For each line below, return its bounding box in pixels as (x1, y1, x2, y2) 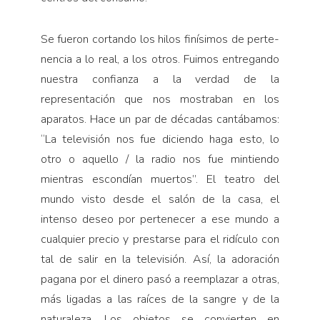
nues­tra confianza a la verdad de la (40, 71, 280, 87)
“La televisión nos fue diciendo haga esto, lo (40, 131, 280, 147)
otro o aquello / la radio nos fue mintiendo (40, 151, 280, 167)
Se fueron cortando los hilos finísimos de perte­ (40, 31, 280, 47)
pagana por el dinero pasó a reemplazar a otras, (40, 271, 280, 287)
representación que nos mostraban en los (40, 91, 280, 107)
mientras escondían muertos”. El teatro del (40, 171, 280, 187)
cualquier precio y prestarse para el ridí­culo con (40, 231, 280, 247)
